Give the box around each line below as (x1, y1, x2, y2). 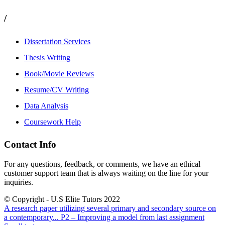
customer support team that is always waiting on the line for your (4, 169, 208, 177)
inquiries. (4, 178, 33, 186)
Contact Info (4, 139, 56, 150)
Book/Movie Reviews (24, 69, 94, 78)
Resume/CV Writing (24, 85, 89, 94)
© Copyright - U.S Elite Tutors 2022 (4, 195, 120, 203)
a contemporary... (4, 213, 59, 221)
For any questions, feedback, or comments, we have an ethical (4, 160, 200, 168)
